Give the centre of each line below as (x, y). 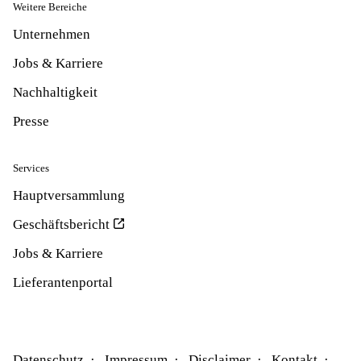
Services (31, 168)
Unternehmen (52, 34)
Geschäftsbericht (61, 224)
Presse (31, 121)
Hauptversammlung (69, 195)
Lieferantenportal (63, 282)
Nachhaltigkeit (55, 92)
